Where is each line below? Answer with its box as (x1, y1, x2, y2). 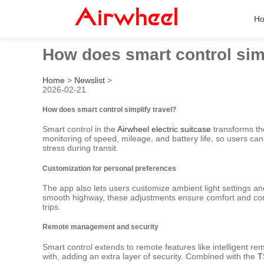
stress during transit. (42, 143, 118, 153)
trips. (42, 202, 61, 212)
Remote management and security (42, 223, 159, 231)
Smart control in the (42, 124, 117, 134)
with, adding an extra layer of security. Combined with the (42, 251, 258, 261)
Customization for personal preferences (42, 164, 176, 172)
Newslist (74, 75, 105, 85)
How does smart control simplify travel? (42, 105, 176, 113)
